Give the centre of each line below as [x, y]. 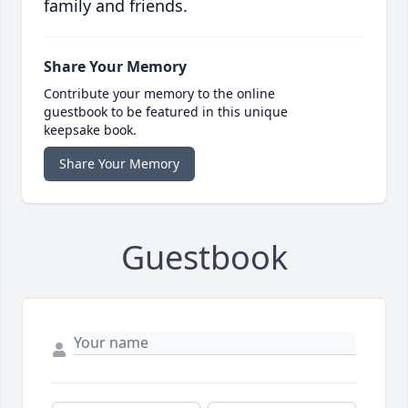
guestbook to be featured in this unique [166, 112]
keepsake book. [90, 130]
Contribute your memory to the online [159, 94]
